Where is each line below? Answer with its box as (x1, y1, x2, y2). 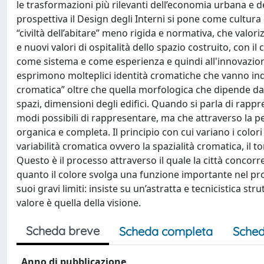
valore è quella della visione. (16, 196, 141, 209)
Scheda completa (119, 224, 213, 239)
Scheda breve (26, 223, 100, 238)
